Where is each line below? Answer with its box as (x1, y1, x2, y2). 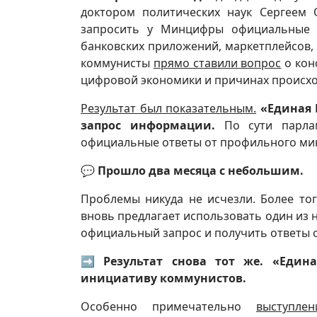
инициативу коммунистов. (81, 270, 246, 286)
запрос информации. (81, 117, 215, 133)
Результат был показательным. (81, 100, 257, 116)
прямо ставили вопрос (153, 54, 282, 71)
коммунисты (81, 54, 154, 71)
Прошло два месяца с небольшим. (98, 162, 304, 178)
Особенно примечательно (81, 298, 256, 314)
